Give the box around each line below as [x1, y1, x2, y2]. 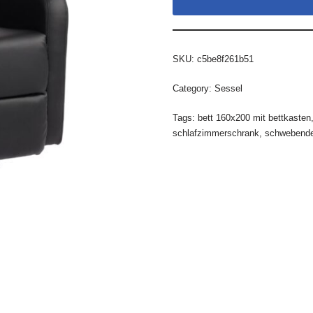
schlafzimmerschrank [172, 128, 259, 138]
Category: [172, 83, 214, 94]
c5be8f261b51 [196, 54, 254, 64]
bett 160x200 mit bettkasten [197, 112, 311, 123]
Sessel [214, 83, 242, 94]
